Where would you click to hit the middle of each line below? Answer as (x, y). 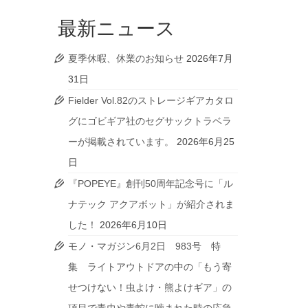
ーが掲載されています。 (121, 142)
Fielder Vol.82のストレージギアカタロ (151, 100)
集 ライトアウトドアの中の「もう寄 (150, 267)
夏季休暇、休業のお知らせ (125, 58)
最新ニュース (116, 27)
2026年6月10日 (133, 225)
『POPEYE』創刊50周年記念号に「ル (150, 184)
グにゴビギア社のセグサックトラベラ (150, 121)
